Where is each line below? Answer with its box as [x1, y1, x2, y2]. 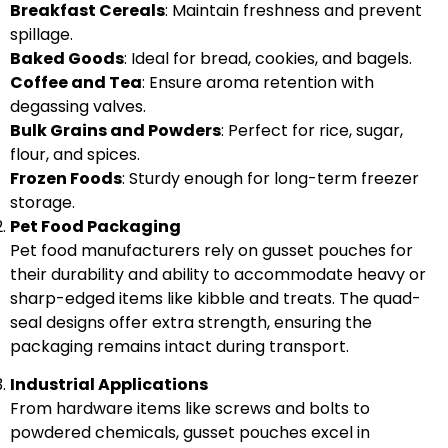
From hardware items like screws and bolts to [10, 397, 370, 421]
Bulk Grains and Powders [10, 118, 221, 142]
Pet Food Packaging [10, 214, 181, 238]
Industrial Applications [10, 373, 208, 397]
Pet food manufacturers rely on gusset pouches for [10, 238, 413, 262]
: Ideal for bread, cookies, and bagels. [124, 46, 412, 70]
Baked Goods [10, 46, 124, 70]
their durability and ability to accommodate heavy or [10, 262, 426, 286]
